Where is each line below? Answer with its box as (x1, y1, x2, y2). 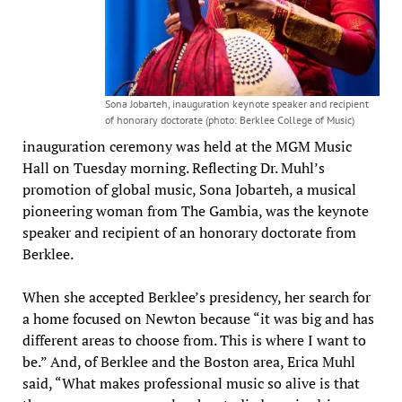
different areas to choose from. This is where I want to (22, 329, 366, 350)
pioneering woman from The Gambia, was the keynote (22, 200, 369, 221)
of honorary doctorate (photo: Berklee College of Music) (105, 112, 355, 127)
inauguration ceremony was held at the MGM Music (22, 135, 352, 156)
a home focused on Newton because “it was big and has (22, 308, 374, 328)
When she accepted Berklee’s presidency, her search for (22, 286, 371, 307)
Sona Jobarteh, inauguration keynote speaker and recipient (105, 96, 370, 110)
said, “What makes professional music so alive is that (22, 372, 360, 393)
